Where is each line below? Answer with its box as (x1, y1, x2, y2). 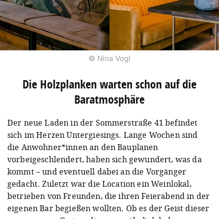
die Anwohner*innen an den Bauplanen (7, 141, 158, 153)
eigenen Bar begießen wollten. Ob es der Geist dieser (7, 202, 210, 214)
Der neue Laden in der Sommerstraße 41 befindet (7, 117, 198, 128)
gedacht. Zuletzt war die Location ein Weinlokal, (7, 178, 192, 189)
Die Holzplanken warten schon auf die (22, 76, 197, 92)
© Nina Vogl (88, 53, 131, 63)
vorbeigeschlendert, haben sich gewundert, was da (7, 153, 202, 165)
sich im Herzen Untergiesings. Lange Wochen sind (7, 129, 198, 140)
